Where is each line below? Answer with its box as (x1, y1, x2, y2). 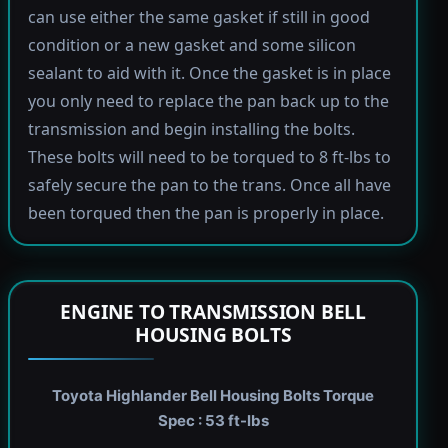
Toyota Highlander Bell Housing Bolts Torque (52, 385, 375, 405)
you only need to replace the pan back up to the (27, 89, 389, 112)
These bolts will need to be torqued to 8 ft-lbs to (27, 145, 391, 168)
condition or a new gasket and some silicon (27, 33, 356, 56)
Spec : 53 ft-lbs (157, 410, 269, 430)
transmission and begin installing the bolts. (27, 117, 355, 140)
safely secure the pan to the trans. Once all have (27, 173, 391, 196)
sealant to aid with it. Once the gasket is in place (27, 61, 391, 84)
